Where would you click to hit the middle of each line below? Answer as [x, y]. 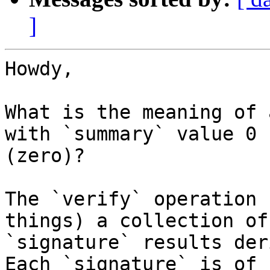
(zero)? [45, 156]
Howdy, [39, 69]
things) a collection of [137, 221]
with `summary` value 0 [131, 134]
